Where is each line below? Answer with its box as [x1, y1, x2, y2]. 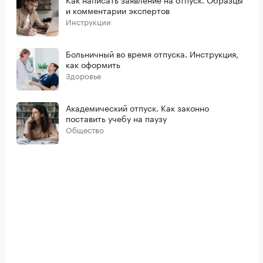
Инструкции [66, 15, 111, 28]
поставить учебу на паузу [66, 112, 167, 125]
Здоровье [66, 69, 101, 82]
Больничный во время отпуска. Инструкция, [66, 47, 238, 60]
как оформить [66, 58, 120, 71]
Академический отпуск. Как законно [66, 101, 209, 114]
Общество [66, 123, 104, 136]
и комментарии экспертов [66, 4, 170, 17]
